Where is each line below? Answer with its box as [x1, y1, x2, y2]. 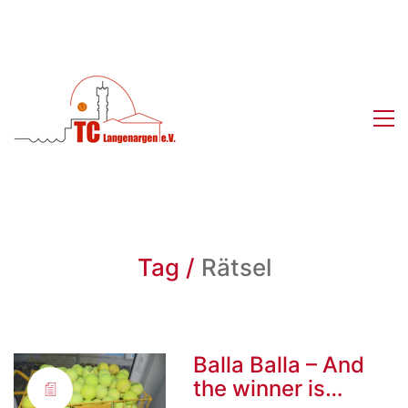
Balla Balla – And [193, 352, 365, 378]
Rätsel [200, 253, 271, 281]
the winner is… [193, 375, 344, 402]
